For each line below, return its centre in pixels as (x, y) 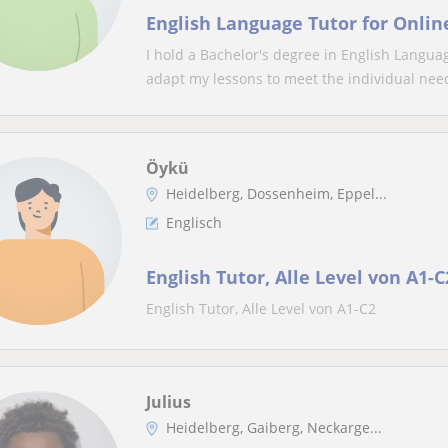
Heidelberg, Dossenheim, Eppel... (276, 193)
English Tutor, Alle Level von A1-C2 (261, 308)
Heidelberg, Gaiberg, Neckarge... (274, 427)
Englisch (194, 222)
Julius (168, 402)
